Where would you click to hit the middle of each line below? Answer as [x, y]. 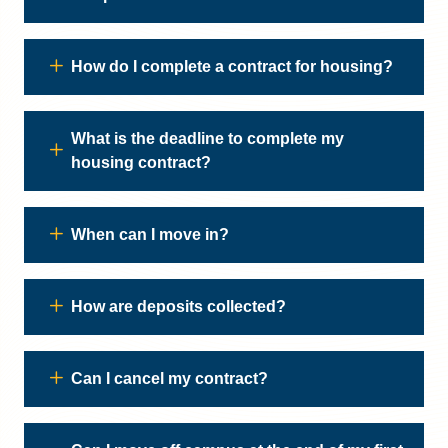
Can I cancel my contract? [169, 378]
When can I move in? [150, 234]
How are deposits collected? [178, 306]
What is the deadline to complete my [207, 138]
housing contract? [141, 162]
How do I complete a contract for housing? [232, 66]
